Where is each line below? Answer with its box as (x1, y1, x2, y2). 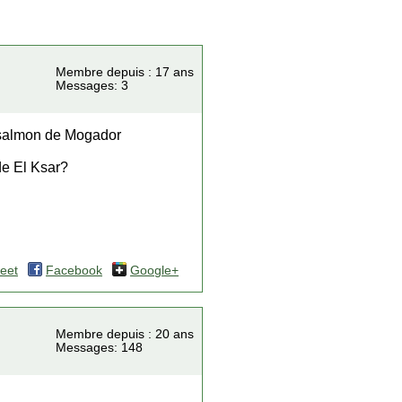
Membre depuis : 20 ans (56, 328, 194, 341)
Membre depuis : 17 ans (56, 66, 194, 79)
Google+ (130, 264, 179, 277)
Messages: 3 (56, 79, 128, 92)
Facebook (46, 264, 102, 277)
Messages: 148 (56, 341, 143, 354)
